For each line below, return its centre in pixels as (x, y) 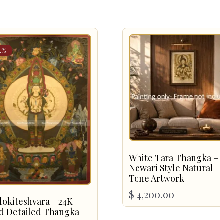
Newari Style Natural (171, 168)
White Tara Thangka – (173, 158)
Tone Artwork (156, 179)
